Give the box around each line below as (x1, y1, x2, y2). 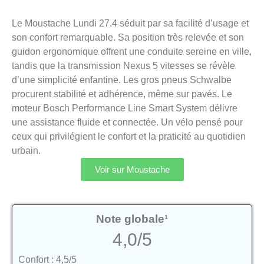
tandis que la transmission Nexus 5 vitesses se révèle (12, 61, 235, 71)
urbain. (12, 146, 41, 156)
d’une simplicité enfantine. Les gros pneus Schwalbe (12, 75, 232, 85)
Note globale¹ (96, 213, 168, 226)
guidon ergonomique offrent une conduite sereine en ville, (12, 47, 252, 57)
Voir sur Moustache (94, 164, 170, 175)
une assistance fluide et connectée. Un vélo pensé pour (12, 117, 243, 128)
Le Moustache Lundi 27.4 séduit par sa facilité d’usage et (12, 18, 249, 29)
